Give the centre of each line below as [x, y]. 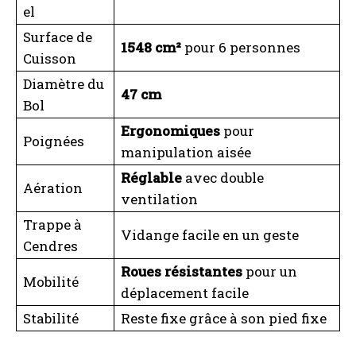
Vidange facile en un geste [210, 235]
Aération [53, 188]
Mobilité [51, 282]
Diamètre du [64, 84]
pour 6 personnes [241, 48]
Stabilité [51, 319]
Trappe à [52, 225]
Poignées [54, 141]
